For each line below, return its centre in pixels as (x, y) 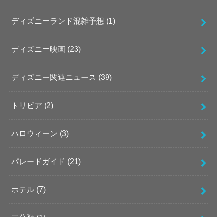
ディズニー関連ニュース (54, 77)
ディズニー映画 (39, 49)
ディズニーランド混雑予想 (58, 21)
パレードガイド (39, 162)
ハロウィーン (35, 133)
